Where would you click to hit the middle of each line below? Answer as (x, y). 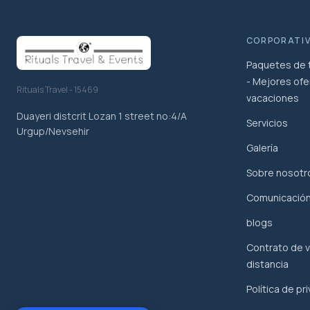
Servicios (267, 122)
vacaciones (272, 98)
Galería (262, 147)
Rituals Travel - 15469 (57, 90)
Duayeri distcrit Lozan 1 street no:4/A (102, 116)
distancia (267, 264)
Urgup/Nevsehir (53, 131)
